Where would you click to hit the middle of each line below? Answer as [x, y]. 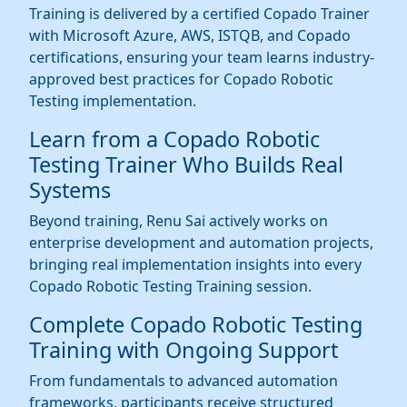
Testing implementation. [113, 101]
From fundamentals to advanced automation [184, 381]
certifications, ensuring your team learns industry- [202, 58]
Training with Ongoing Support [184, 350]
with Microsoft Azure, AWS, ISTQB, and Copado [190, 36]
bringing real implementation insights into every [195, 265]
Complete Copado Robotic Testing [196, 325]
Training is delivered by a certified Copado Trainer [199, 14]
